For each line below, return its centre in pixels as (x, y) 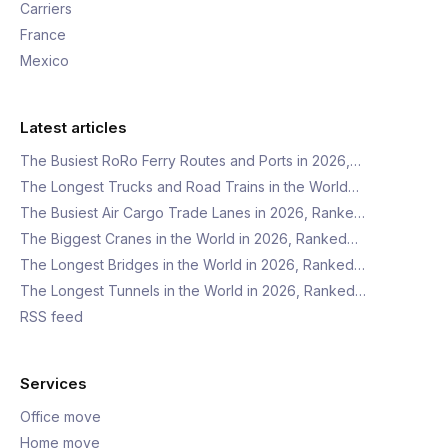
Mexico (44, 60)
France (43, 34)
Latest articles (73, 127)
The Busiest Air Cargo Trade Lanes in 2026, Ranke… (192, 212)
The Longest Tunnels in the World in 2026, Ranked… (193, 290)
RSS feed (51, 316)
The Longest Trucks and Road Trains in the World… (189, 186)
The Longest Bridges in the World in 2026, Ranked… (192, 264)
